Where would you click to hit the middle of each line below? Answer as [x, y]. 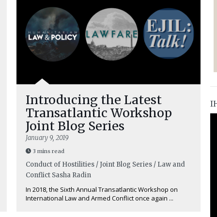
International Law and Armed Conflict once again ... [100, 198]
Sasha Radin [71, 175]
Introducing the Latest [94, 100]
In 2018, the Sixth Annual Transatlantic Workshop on [102, 189]
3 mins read [49, 151]
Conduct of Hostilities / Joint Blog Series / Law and [105, 164]
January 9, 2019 [47, 138]
